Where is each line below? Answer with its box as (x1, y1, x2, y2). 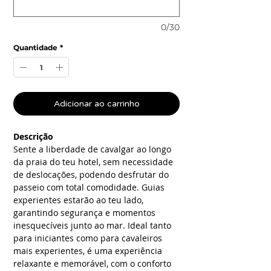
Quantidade (13, 43, 57, 52)
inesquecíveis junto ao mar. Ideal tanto (13, 220, 171, 231)
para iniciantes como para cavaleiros (13, 232, 162, 244)
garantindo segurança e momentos (13, 207, 155, 218)
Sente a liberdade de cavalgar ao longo (13, 143, 171, 155)
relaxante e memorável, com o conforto (13, 258, 171, 269)
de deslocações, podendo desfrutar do (13, 169, 169, 180)
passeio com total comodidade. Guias (13, 181, 165, 193)
